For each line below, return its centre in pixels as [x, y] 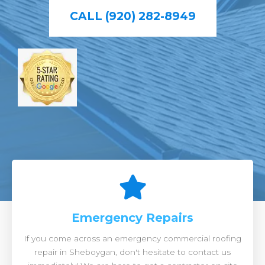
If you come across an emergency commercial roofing [132, 238]
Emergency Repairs [132, 218]
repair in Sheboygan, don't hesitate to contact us [132, 252]
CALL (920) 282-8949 [132, 16]
